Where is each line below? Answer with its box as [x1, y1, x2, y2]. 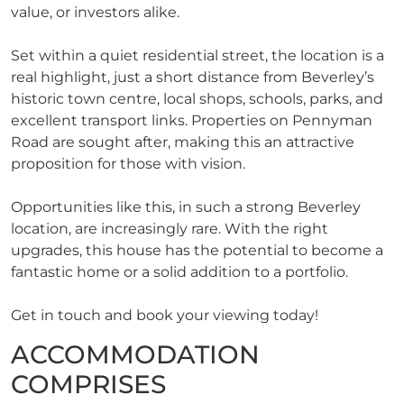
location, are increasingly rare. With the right [11, 220, 328, 238]
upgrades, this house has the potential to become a [11, 242, 383, 260]
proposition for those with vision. [11, 155, 245, 173]
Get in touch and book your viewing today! [11, 307, 318, 325]
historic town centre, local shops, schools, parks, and [11, 90, 383, 108]
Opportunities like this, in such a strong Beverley [11, 198, 361, 216]
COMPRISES [11, 368, 166, 399]
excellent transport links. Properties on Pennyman [11, 112, 372, 130]
